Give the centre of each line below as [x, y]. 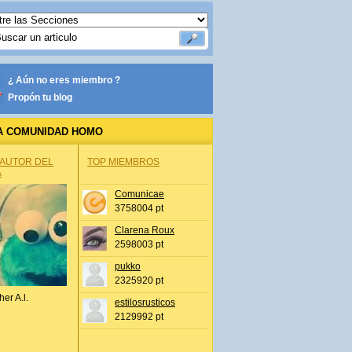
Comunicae [139, 194]
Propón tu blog [40, 97]
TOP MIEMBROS [123, 162]
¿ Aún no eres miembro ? [64, 80]
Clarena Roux [145, 230]
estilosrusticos [145, 302]
